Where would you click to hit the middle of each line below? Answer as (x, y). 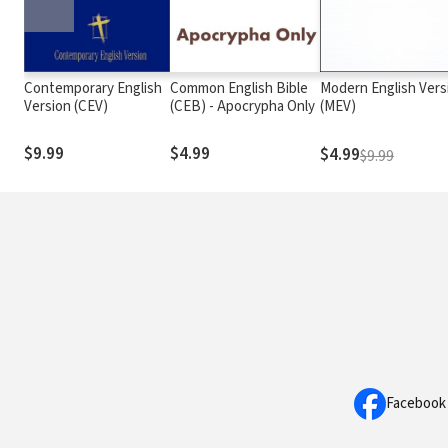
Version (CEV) (66, 106)
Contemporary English (93, 88)
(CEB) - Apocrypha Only (242, 106)
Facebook (416, 403)
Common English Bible (238, 88)
